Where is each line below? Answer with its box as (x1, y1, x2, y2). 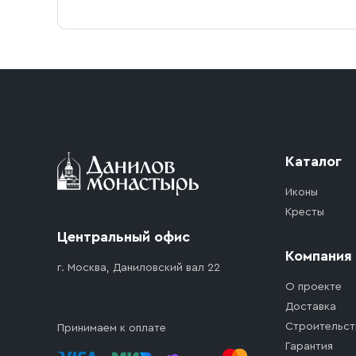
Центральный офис (57, 230, 190, 244)
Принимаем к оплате (57, 323, 166, 334)
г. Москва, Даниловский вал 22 (57, 262, 220, 273)
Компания (285, 249, 352, 263)
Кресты (285, 207, 324, 218)
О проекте (285, 281, 342, 292)
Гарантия (285, 341, 333, 352)
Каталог (285, 154, 342, 168)
